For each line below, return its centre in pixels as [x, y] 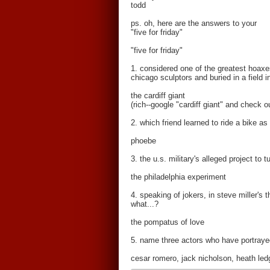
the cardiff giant [158, 96]
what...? [145, 204]
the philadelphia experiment [178, 177]
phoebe [143, 141]
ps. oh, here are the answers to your [194, 23]
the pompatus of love [168, 222]
